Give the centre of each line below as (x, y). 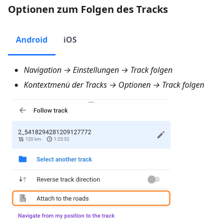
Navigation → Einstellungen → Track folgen (98, 70)
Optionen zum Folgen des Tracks (88, 9)
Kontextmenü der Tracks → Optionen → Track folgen (114, 85)
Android (32, 40)
